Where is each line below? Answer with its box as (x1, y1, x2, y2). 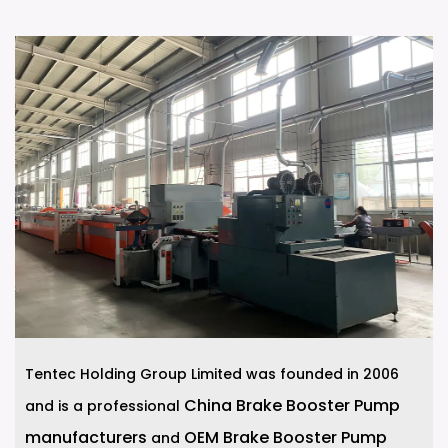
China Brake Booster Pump (184, 393, 400, 417)
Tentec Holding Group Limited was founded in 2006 (25, 363, 399, 384)
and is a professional (25, 395, 184, 416)
